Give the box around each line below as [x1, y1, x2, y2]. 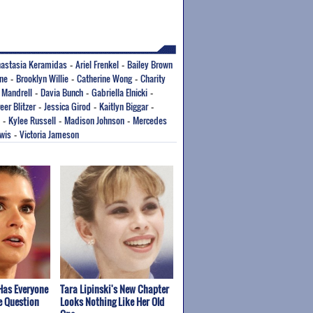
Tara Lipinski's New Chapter [59, 282, 169, 297]
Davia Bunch [41, 85, 83, 99]
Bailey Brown [127, 57, 173, 71]
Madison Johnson [64, 113, 124, 127]
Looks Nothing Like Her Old [59, 294, 164, 310]
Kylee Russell [8, 113, 56, 127]
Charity [140, 71, 166, 85]
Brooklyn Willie [16, 71, 68, 85]
